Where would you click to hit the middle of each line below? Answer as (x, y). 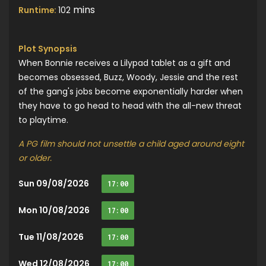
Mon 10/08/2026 (54, 210)
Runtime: (38, 10)
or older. (35, 158)
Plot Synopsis (48, 48)
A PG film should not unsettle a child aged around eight (131, 143)
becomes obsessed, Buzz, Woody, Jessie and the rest (128, 77)
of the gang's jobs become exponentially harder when (131, 91)
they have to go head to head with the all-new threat (130, 105)
